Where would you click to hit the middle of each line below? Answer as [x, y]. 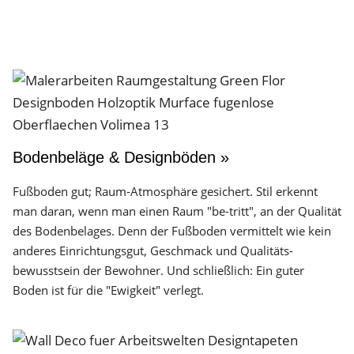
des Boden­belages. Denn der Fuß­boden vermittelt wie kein [172, 231]
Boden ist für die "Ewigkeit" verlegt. [108, 290]
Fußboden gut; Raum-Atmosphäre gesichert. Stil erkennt [165, 191]
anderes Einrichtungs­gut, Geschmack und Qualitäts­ [153, 250]
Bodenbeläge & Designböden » [121, 157]
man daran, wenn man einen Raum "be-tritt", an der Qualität [177, 211]
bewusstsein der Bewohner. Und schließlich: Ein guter [158, 270]
